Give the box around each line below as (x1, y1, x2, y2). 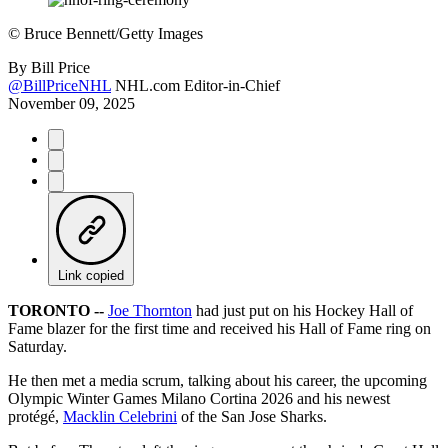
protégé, (8, 407, 63, 425)
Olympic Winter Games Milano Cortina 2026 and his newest (8, 389, 390, 407)
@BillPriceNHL (8, 76, 111, 94)
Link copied (58, 267, 124, 283)
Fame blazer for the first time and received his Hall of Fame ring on (8, 319, 431, 337)
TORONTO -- (8, 301, 104, 319)
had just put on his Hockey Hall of (192, 301, 413, 319)
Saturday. (8, 337, 67, 355)
